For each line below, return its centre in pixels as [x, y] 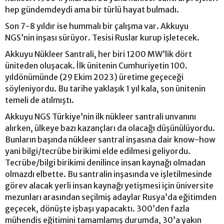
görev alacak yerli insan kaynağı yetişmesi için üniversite [109, 185]
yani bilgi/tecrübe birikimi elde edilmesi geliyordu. [98, 151]
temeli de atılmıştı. [39, 100]
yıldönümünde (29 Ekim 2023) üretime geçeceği [94, 77]
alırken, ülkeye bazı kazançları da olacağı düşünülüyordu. [110, 128]
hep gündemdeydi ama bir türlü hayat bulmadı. [92, 9]
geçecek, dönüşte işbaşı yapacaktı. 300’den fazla [97, 208]
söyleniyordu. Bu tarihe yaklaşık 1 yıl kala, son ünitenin [105, 88]
